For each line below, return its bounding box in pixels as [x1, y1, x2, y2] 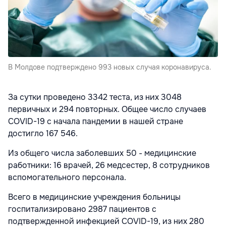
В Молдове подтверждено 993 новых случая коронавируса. [8, 62, 211, 72]
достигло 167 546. [8, 128, 78, 139]
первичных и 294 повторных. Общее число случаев [8, 103, 206, 115]
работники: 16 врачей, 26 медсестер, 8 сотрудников [8, 159, 210, 171]
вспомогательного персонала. [8, 172, 126, 183]
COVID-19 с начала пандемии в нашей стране [8, 116, 183, 127]
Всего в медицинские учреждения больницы [8, 191, 181, 202]
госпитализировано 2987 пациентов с [8, 203, 156, 214]
